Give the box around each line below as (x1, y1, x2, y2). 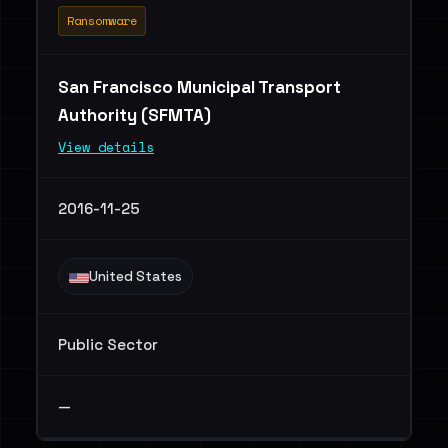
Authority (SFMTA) (58, 104, 215, 126)
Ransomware (67, 12, 137, 29)
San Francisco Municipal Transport (58, 76, 341, 98)
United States (89, 268, 182, 285)
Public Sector (58, 335, 158, 354)
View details (58, 137, 154, 157)
